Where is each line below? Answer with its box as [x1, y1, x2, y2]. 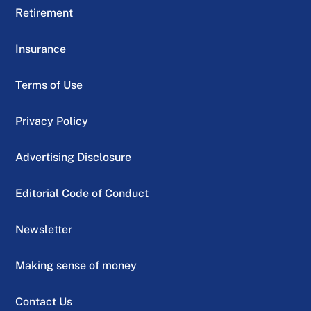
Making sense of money [15, 259, 137, 273]
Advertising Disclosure [15, 151, 132, 165]
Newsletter [15, 223, 73, 237]
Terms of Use [15, 78, 83, 92]
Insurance [15, 42, 67, 56]
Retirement [15, 6, 74, 20]
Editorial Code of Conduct [15, 187, 149, 201]
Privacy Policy [15, 115, 89, 128]
